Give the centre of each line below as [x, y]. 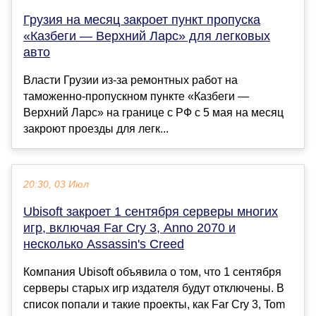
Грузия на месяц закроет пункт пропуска [142, 19]
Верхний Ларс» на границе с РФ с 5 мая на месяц [153, 112]
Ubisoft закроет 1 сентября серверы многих [151, 211]
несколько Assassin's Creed [104, 244]
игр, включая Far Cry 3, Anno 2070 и [129, 227]
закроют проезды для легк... [96, 128]
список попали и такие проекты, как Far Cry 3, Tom [154, 304]
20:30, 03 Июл [56, 184]
